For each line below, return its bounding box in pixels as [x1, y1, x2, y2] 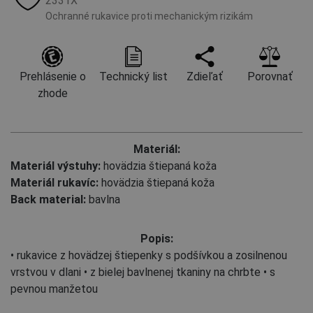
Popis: [140, 231, 173, 245]
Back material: [10, 192, 86, 206]
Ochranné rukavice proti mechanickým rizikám [45, 10, 253, 22]
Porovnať [247, 69, 293, 83]
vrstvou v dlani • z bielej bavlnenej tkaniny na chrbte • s [10, 265, 275, 279]
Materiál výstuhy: [10, 159, 101, 173]
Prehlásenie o [19, 69, 86, 83]
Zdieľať [186, 69, 223, 83]
